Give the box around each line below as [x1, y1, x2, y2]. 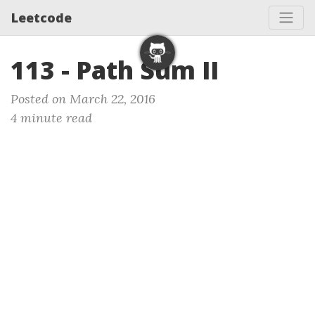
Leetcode [11, 8, 72, 26]
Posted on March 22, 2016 [11, 91, 155, 107]
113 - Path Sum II [11, 53, 219, 86]
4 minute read [11, 110, 92, 126]
